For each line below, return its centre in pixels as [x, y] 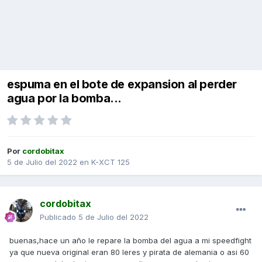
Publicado [59, 217]
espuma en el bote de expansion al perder [122, 85]
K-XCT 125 [111, 162]
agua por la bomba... [65, 99]
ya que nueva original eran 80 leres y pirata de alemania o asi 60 [129, 252]
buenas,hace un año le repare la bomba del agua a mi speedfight [130, 241]
